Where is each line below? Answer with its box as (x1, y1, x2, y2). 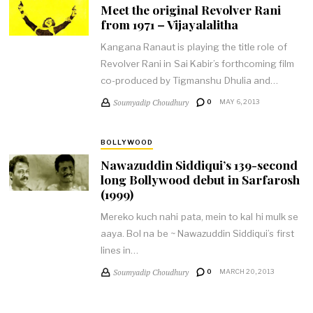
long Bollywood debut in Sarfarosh (100, 170, 300, 187)
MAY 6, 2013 (219, 98, 259, 106)
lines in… (100, 245, 139, 256)
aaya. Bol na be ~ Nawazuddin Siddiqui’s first (100, 228, 294, 240)
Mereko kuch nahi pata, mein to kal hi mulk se (100, 211, 299, 223)
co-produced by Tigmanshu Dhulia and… (100, 75, 278, 87)
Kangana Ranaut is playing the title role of (100, 41, 287, 53)
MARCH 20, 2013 (219, 268, 274, 276)
